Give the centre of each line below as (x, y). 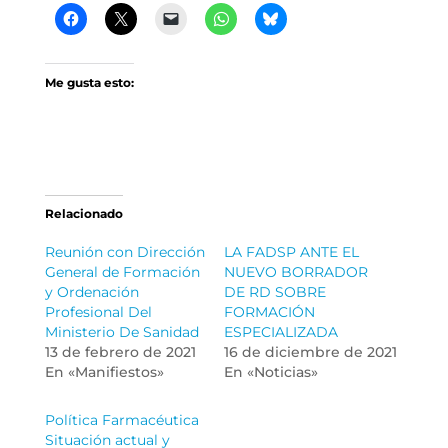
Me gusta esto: (89, 82)
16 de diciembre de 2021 (310, 352)
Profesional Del (98, 312)
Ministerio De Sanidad (121, 332)
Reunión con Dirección (124, 252)
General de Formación (122, 272)
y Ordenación (91, 292)
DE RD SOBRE (274, 292)
